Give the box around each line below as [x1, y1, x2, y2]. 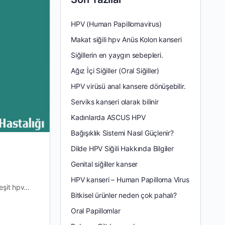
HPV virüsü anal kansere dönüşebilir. [71, 81, 186, 90]
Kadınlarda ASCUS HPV [71, 113, 146, 122]
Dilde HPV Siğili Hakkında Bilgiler [71, 144, 174, 153]
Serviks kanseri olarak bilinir [71, 97, 159, 106]
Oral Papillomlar [71, 206, 121, 215]
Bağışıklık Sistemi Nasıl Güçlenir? [71, 128, 174, 137]
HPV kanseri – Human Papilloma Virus [71, 175, 189, 184]
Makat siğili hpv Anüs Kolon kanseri [71, 35, 182, 44]
